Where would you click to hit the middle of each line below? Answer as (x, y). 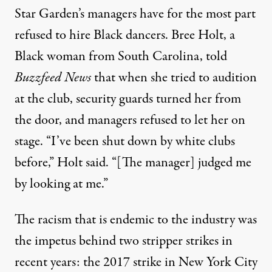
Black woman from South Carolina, (109, 57)
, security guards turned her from (155, 99)
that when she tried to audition (174, 78)
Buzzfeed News (53, 78)
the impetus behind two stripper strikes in (124, 241)
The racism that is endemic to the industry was (136, 220)
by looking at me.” (61, 184)
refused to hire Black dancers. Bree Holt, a (125, 36)
